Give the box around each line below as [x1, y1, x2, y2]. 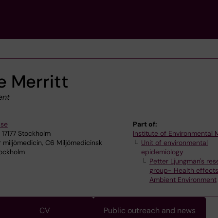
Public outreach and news [104, 205, 196, 216]
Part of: [133, 120, 158, 129]
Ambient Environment [149, 175, 217, 184]
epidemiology [141, 147, 184, 157]
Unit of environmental [141, 138, 208, 147]
